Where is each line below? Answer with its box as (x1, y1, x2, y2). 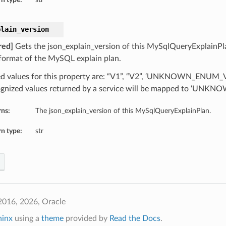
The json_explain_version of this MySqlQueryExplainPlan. (35, 107, 211, 115)
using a (12, 214, 41, 223)
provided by (63, 214, 109, 223)
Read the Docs (109, 214, 160, 223)
